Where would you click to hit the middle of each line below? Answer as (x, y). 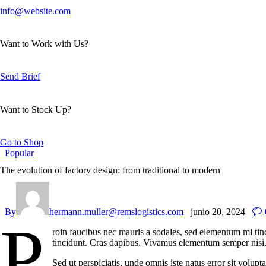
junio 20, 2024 (218, 212)
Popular (19, 153)
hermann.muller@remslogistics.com (116, 212)
